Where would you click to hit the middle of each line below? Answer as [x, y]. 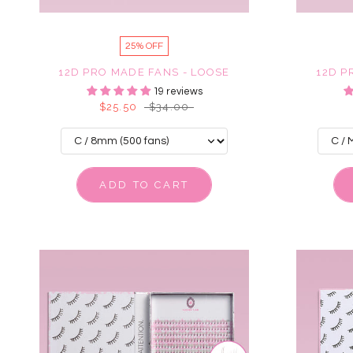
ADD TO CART [144, 185]
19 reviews [177, 91]
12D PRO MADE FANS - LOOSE [144, 72]
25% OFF [144, 46]
